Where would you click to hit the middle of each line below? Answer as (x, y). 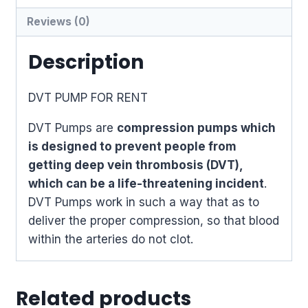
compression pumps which (196, 128)
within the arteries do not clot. (110, 239)
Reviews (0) (59, 21)
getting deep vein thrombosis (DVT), (135, 165)
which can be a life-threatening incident (146, 183)
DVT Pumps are (72, 128)
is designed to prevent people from (132, 146)
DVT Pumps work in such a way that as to (143, 202)
